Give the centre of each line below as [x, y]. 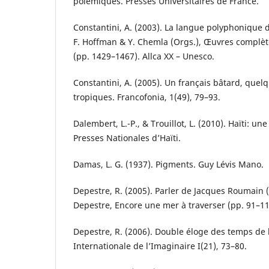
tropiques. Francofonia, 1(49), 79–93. [147, 97]
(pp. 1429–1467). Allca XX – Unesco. [144, 56]
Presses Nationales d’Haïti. [127, 138]
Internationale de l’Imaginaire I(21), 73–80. [160, 246]
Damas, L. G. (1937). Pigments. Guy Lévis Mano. [168, 164]
